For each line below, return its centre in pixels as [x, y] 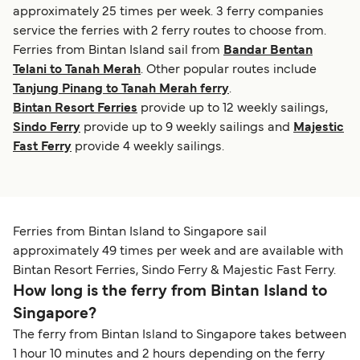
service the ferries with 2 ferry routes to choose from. [170, 32]
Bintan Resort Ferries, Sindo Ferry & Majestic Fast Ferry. [174, 271]
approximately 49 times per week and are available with [178, 252]
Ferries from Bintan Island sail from [118, 51]
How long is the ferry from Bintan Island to [170, 292]
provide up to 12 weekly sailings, [233, 109]
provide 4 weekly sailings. [148, 147]
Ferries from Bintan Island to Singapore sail [140, 233]
